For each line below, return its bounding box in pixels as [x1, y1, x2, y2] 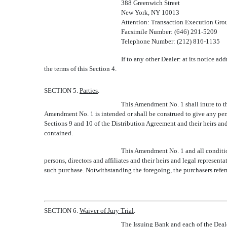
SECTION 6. [44, 207, 80, 214]
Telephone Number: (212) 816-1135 [121, 37, 220, 45]
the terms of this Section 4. [44, 65, 117, 72]
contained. [44, 129, 73, 137]
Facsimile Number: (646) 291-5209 [121, 28, 218, 35]
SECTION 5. [44, 87, 80, 94]
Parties [80, 87, 98, 94]
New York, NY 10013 [121, 9, 180, 16]
